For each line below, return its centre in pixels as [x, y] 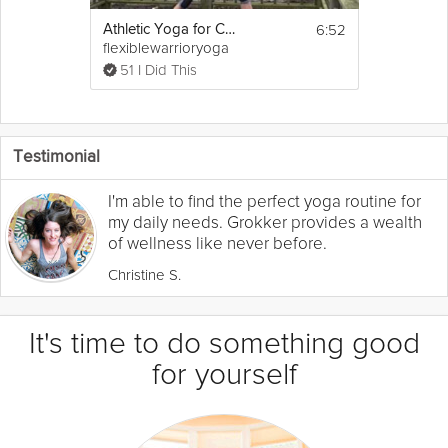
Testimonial [56, 157]
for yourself [224, 374]
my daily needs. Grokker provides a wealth [265, 222]
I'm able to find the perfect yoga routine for [264, 201]
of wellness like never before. [217, 243]
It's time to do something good [224, 343]
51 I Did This [158, 69]
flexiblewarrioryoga [165, 47]
